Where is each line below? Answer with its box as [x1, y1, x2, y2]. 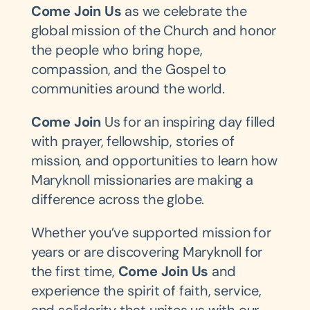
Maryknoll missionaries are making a [30, 171, 253, 190]
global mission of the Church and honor [30, 21, 277, 40]
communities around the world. [30, 80, 225, 98]
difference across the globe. [30, 190, 205, 209]
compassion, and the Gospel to [30, 60, 226, 79]
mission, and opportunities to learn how [30, 152, 277, 170]
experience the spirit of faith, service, [30, 282, 262, 300]
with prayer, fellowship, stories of [30, 132, 235, 151]
